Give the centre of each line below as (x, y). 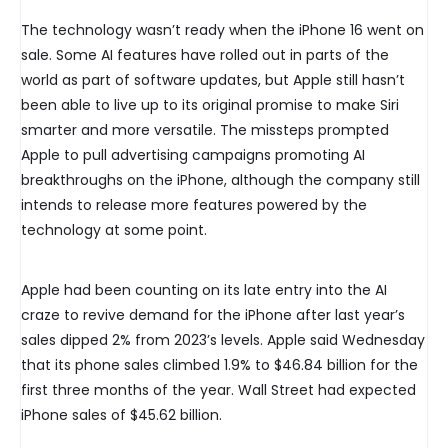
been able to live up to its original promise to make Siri (210, 105)
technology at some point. (114, 230)
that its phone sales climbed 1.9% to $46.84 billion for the (219, 365)
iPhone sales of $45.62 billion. (121, 415)
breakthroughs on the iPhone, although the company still (220, 180)
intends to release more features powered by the (194, 205)
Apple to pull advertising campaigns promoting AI (193, 155)
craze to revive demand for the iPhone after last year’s (213, 315)
